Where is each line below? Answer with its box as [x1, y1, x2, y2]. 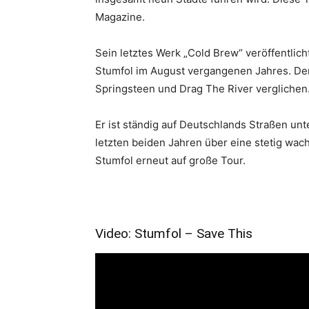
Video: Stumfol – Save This [95, 226, 252, 241]
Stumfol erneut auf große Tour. [95, 154, 246, 167]
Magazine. [95, 10, 145, 23]
